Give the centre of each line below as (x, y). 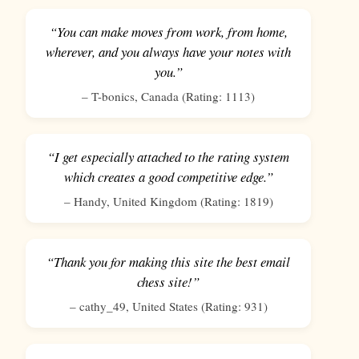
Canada (160, 97)
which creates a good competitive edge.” (168, 177)
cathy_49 (102, 307)
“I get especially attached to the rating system (168, 157)
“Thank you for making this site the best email (168, 262)
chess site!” (168, 282)
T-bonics (113, 97)
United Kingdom (155, 202)
